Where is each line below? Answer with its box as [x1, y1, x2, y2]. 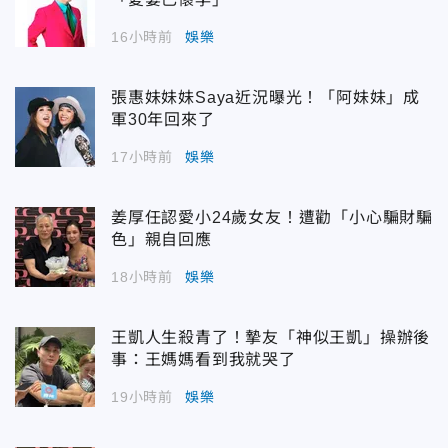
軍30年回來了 [111, 110, 215, 128]
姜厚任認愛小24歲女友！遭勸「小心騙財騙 [111, 208, 433, 226]
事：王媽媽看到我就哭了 [111, 350, 296, 368]
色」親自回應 [111, 230, 212, 248]
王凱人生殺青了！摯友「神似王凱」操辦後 [111, 328, 431, 346]
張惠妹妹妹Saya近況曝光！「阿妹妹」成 [111, 88, 420, 106]
